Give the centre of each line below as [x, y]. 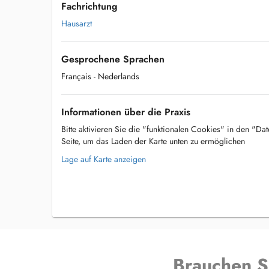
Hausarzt [77, 23]
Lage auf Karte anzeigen [104, 159]
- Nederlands [116, 76]
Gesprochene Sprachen [113, 59]
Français [76, 76]
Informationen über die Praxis [126, 112]
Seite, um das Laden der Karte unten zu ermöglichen [153, 141]
